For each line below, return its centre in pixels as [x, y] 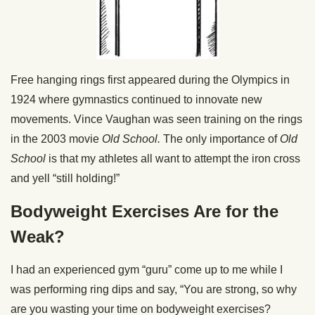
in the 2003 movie [56, 139]
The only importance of [220, 139]
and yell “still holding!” [65, 178]
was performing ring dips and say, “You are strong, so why [154, 289]
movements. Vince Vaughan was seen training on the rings [156, 119]
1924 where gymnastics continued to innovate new [136, 99]
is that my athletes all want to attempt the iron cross [173, 159]
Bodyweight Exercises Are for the [144, 211]
